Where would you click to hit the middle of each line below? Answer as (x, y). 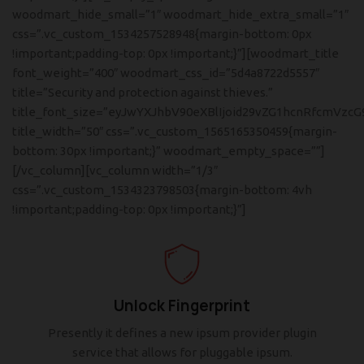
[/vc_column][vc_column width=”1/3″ (115, 170)
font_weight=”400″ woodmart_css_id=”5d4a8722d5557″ (166, 73)
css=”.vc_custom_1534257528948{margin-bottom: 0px (162, 34)
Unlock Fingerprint (182, 306)
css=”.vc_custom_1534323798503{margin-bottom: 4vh (162, 190)
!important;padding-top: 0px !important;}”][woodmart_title (175, 53)
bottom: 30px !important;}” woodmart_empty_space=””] (169, 151)
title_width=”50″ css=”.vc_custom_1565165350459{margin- (175, 131)
